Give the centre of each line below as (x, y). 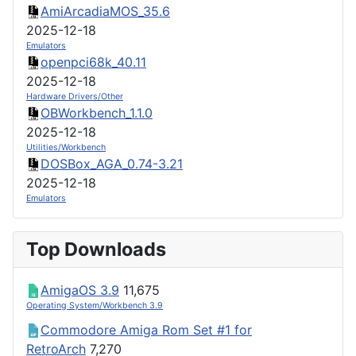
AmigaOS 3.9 (80, 290)
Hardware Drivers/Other (75, 96)
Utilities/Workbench (66, 147)
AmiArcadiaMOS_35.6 (105, 11)
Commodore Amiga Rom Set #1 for (146, 329)
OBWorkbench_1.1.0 (97, 112)
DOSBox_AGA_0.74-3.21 (112, 163)
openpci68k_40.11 (93, 62)
